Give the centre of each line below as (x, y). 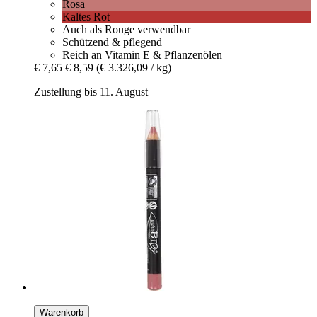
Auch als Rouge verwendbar (126, 30)
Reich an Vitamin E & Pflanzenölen (142, 55)
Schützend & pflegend (112, 42)
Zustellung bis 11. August (91, 92)
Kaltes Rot (86, 17)
